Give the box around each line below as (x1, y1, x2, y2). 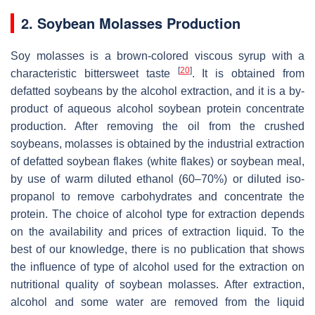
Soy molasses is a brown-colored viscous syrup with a (11, 50, 304, 63)
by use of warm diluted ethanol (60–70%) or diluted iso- (11, 173, 304, 186)
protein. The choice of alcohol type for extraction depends (11, 208, 304, 221)
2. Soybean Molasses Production (21, 13, 240, 34)
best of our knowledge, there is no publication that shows (11, 243, 304, 256)
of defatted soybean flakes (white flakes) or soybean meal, (11, 155, 304, 168)
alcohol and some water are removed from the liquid (11, 296, 304, 309)
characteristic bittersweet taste (11, 67, 178, 80)
